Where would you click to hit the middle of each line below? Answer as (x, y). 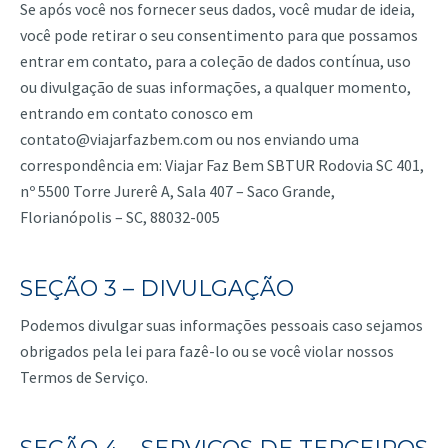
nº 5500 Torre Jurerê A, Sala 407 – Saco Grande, (177, 191)
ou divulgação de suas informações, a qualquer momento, (215, 87)
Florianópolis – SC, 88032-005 (120, 217)
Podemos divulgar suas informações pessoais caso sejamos (221, 325)
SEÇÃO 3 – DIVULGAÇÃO (157, 288)
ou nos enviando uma (286, 139)
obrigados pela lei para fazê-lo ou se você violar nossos (207, 351)
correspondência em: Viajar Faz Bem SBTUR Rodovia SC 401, (222, 165)
